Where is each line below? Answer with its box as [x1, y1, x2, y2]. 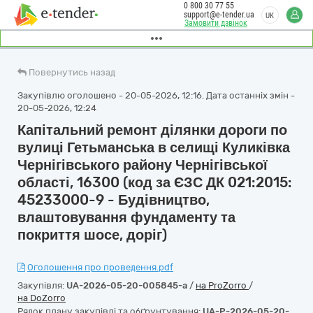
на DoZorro [17, 293, 66, 303]
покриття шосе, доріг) [17, 226, 167, 243]
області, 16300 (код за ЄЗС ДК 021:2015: [17, 174, 292, 191]
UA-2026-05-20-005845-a [66, 280, 187, 291]
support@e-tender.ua [184, 10, 254, 20]
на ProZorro [196, 280, 249, 291]
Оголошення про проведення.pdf [27, 262, 173, 272]
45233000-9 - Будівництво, [17, 191, 210, 208]
